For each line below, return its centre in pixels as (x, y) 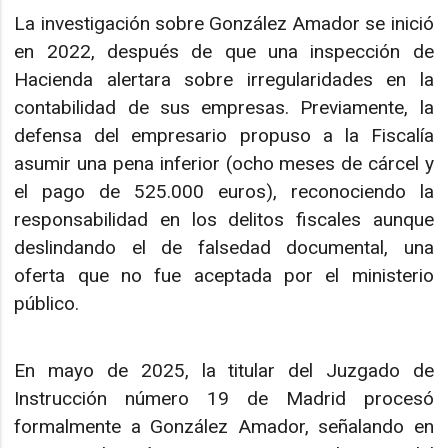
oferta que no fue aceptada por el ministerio (224, 276)
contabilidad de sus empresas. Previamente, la (224, 108)
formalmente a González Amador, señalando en (224, 426)
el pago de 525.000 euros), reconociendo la (224, 192)
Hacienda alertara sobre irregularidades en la (224, 80)
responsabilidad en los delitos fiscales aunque (224, 220)
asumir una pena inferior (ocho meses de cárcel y (224, 164)
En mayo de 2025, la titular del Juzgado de (224, 370)
